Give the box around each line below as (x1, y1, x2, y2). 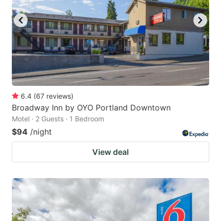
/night (30, 127, 52, 137)
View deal (92, 147, 129, 157)
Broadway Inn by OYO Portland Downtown (12, 103, 171, 113)
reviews (46, 92, 71, 101)
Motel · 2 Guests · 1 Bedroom (12, 114, 104, 123)
